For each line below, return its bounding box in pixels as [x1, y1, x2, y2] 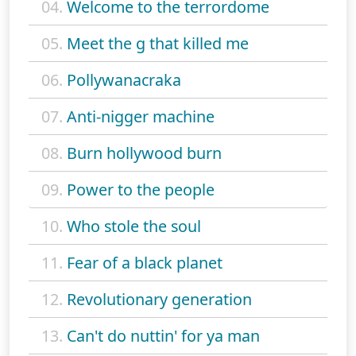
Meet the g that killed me [67, 32, 249, 54]
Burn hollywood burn [67, 141, 222, 164]
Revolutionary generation [67, 288, 252, 310]
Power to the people [67, 178, 215, 200]
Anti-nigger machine [67, 105, 215, 127]
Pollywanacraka [67, 68, 181, 91]
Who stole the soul [67, 215, 201, 237]
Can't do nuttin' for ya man [67, 324, 260, 346]
